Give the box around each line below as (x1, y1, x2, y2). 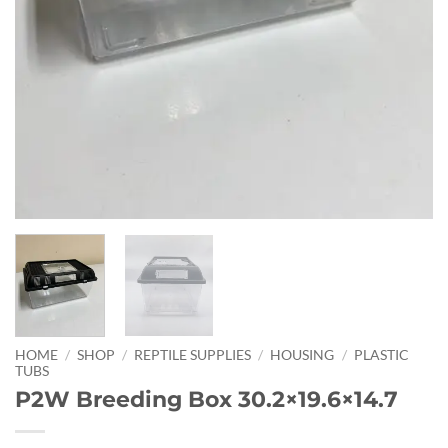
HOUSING (270, 346, 335, 363)
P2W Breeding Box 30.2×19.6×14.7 (15, 385, 398, 414)
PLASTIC (353, 346, 409, 363)
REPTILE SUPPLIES (134, 346, 252, 363)
